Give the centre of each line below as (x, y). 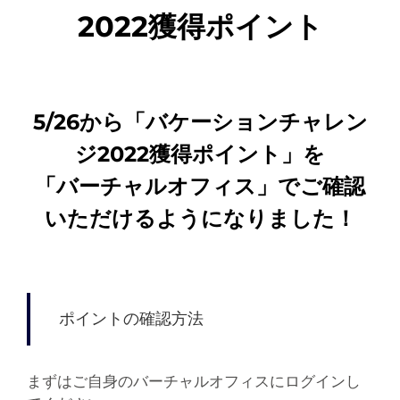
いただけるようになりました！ (200, 218)
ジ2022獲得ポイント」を (200, 154)
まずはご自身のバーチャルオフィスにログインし (193, 381)
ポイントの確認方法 (131, 318)
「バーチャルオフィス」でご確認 (200, 186)
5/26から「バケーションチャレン (200, 121)
